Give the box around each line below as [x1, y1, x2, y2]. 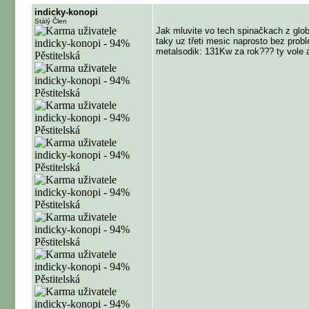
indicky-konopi [34, 7, 98, 17]
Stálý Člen [34, 17, 67, 25]
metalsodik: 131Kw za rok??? [156, 46, 274, 57]
